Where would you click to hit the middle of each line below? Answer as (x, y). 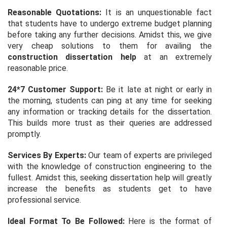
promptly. (24, 134)
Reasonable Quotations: (55, 12)
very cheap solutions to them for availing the (110, 46)
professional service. (44, 200)
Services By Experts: (47, 155)
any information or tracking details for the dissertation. (110, 111)
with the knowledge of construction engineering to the (110, 166)
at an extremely (174, 57)
